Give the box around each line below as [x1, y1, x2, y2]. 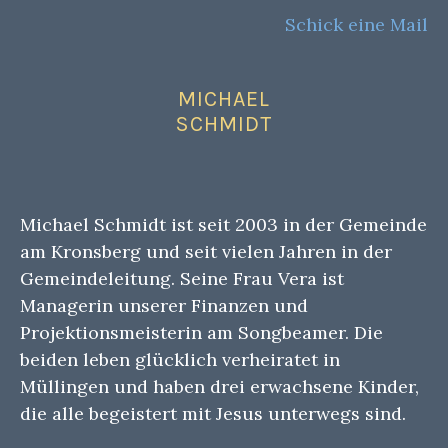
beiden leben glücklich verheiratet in [20, 348, 340, 372]
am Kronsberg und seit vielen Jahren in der [20, 240, 392, 264]
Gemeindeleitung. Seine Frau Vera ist [20, 267, 344, 291]
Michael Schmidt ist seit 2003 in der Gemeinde [20, 213, 427, 237]
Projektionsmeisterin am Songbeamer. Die [20, 321, 383, 345]
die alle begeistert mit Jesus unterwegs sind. [20, 402, 406, 426]
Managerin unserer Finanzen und [20, 294, 308, 318]
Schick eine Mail [285, 12, 428, 36]
